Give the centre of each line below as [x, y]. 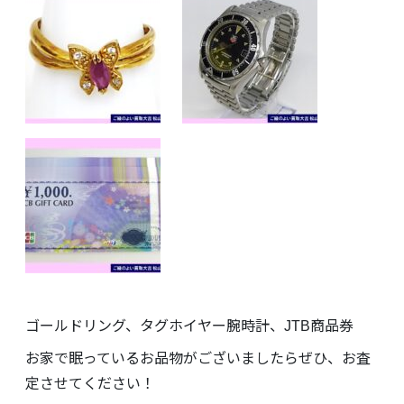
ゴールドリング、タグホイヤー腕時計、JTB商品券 [189, 326]
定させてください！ [90, 384]
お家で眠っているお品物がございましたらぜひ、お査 [198, 359]
